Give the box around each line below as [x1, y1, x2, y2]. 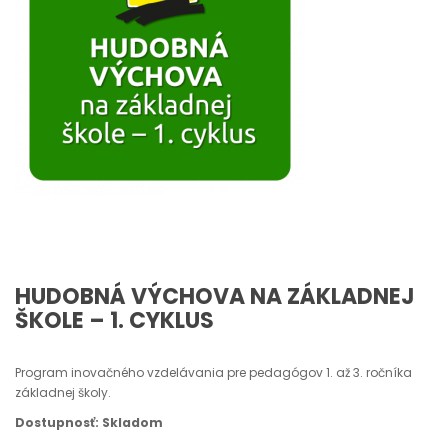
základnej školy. [15, 384, 111, 401]
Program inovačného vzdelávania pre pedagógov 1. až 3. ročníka [15, 364, 412, 381]
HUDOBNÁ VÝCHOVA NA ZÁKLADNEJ [15, 281, 415, 312]
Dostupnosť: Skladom [15, 414, 163, 431]
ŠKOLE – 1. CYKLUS [15, 305, 214, 336]
